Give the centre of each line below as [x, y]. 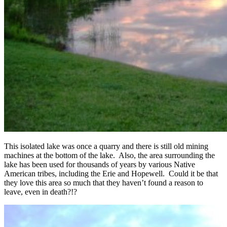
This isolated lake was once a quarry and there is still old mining [106, 146]
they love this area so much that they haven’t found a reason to [104, 183]
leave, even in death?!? [41, 192]
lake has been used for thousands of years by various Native [100, 165]
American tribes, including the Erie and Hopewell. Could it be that [111, 174]
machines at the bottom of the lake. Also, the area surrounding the [109, 156]
